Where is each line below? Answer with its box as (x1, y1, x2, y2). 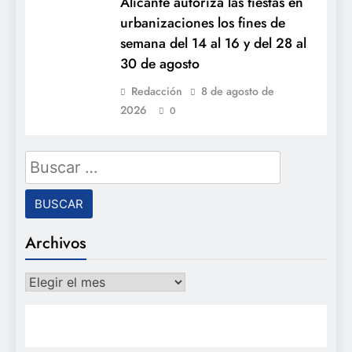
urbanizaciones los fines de (120, 13, 285, 34)
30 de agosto (120, 53, 200, 75)
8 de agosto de (201, 83, 274, 100)
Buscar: (24, 150, 73, 171)
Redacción (131, 83, 182, 100)
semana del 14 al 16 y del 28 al (120, 33, 306, 54)
